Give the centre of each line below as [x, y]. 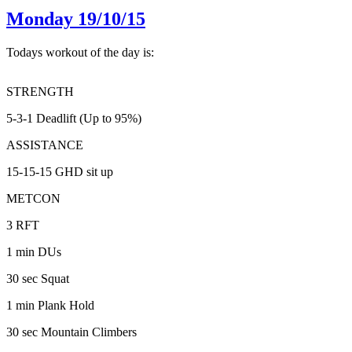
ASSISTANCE [45, 145]
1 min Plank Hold [50, 305]
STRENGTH [40, 91]
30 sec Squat [38, 278]
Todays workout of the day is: [80, 52]
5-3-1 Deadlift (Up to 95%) [74, 118]
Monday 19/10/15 [76, 18]
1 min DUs [34, 251]
